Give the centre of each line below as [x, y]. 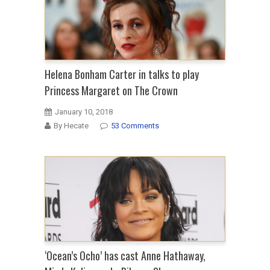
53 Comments [135, 125]
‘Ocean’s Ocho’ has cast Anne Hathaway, [125, 255]
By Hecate [71, 125]
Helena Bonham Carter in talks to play [122, 74]
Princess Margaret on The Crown [111, 90]
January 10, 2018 [84, 111]
